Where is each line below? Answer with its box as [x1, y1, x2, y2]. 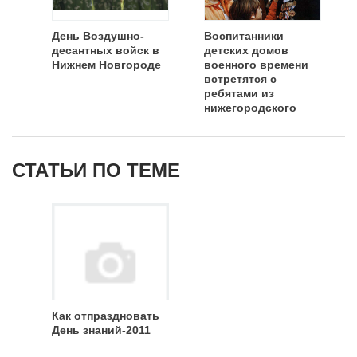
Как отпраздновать [52, 309, 159, 322]
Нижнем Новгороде [52, 58, 161, 71]
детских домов [204, 44, 288, 57]
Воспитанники [204, 29, 284, 42]
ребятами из [204, 87, 274, 100]
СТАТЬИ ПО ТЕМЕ [12, 159, 180, 181]
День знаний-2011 [52, 324, 151, 336]
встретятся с [204, 73, 277, 85]
